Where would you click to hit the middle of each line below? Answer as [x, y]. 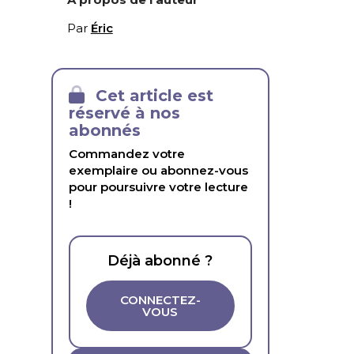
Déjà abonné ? [160, 260]
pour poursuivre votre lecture [158, 186]
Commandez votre [126, 153]
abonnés [104, 131]
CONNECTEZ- [160, 300]
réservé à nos [124, 113]
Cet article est [152, 96]
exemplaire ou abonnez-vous [158, 170]
